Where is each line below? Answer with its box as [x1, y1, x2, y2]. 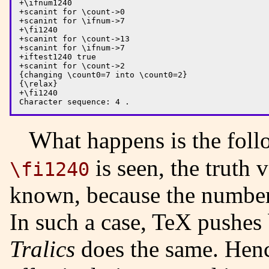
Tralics [10, 235, 75, 262]
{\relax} [19, 79, 58, 88]
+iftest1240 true [19, 52, 96, 61]
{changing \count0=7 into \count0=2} [19, 70, 187, 79]
